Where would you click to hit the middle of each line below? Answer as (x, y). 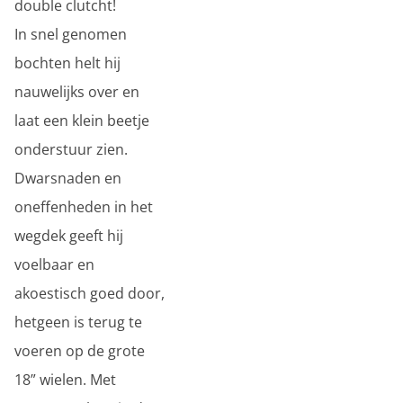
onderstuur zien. (71, 149)
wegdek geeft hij (69, 236)
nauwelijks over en (77, 92)
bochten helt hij (67, 63)
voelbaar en (54, 264)
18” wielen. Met (65, 380)
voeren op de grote (80, 351)
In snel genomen (71, 34)
